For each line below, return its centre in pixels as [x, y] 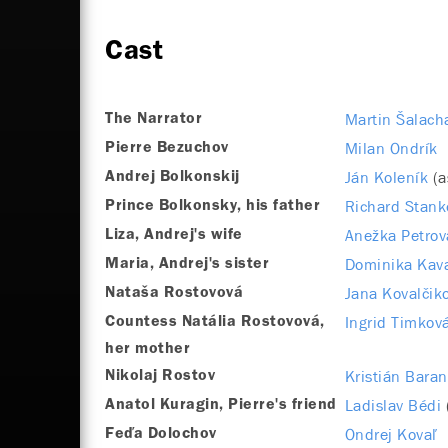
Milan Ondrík [391, 149]
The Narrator [153, 119]
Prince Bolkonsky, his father [212, 206]
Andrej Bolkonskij [172, 177]
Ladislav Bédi [393, 406]
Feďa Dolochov [161, 434]
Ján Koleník [386, 178]
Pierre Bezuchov [167, 148]
